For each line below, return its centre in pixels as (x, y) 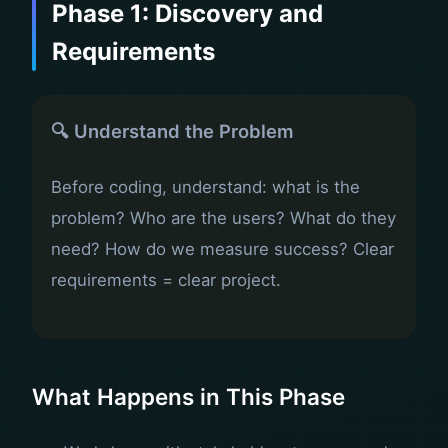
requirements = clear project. (166, 280)
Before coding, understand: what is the (206, 187)
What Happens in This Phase (188, 397)
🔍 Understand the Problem (173, 131)
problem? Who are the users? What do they (224, 218)
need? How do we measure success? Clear (223, 249)
